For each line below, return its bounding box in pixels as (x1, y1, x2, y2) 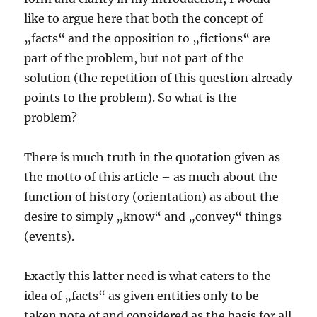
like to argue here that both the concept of (24, 11, 263, 26)
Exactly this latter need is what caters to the (24, 269, 272, 284)
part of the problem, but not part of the (24, 51, 245, 66)
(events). (24, 229, 75, 244)
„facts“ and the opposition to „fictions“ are (24, 31, 271, 46)
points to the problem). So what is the (24, 91, 238, 105)
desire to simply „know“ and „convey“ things (24, 209, 282, 224)
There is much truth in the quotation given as (24, 150, 281, 165)
